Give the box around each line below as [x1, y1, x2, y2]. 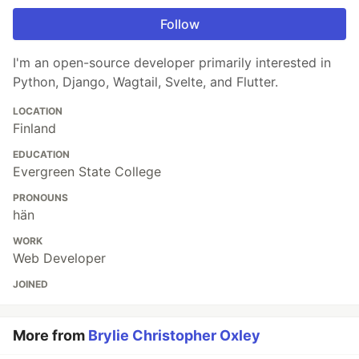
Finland [13, 119, 56, 136]
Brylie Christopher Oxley [88, 326, 260, 344]
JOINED [13, 277, 48, 290]
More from [13, 326, 88, 344]
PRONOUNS [13, 191, 68, 204]
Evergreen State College [13, 163, 161, 179]
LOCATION [13, 104, 63, 117]
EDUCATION [13, 147, 70, 160]
